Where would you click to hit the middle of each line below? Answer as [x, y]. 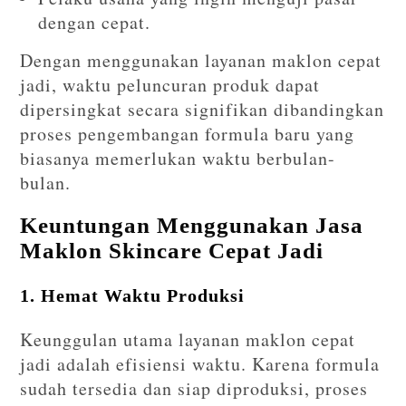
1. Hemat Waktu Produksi [133, 295]
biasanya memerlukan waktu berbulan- [178, 158]
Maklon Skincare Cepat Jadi [172, 250]
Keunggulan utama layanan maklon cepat [188, 339]
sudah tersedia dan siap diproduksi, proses [194, 388]
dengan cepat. [95, 22]
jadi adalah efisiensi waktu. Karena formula [200, 363]
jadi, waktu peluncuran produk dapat [170, 84]
